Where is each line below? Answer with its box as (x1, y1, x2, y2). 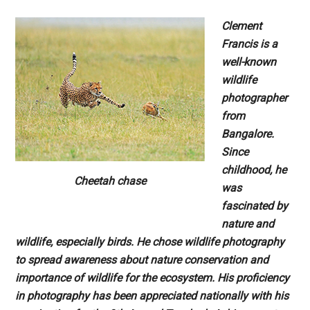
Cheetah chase (74, 174, 147, 188)
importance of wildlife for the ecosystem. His (15, 271, 237, 285)
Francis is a (221, 37, 278, 51)
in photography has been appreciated (15, 289, 200, 303)
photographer (221, 91, 288, 105)
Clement (221, 19, 262, 33)
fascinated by (221, 199, 289, 213)
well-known (221, 55, 277, 69)
